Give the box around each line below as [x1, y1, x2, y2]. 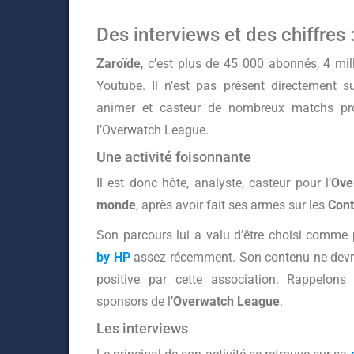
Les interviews [96, 320, 188, 337]
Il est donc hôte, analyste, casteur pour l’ [96, 175, 332, 190]
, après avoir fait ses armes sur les [136, 198, 328, 213]
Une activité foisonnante [96, 149, 251, 165]
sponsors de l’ [96, 294, 173, 309]
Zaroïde [96, 56, 141, 71]
